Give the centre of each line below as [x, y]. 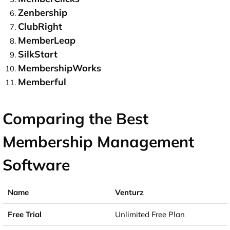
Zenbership [43, 12]
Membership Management [98, 141]
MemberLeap [47, 40]
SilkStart [38, 54]
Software [36, 165]
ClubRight [40, 26]
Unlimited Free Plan [150, 214]
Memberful [42, 82]
